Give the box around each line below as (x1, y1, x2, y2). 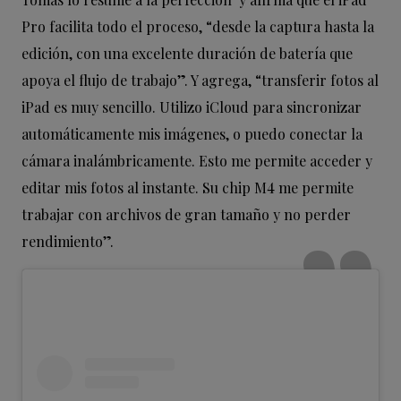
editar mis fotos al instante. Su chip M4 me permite (21, 178, 354, 198)
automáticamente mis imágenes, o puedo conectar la (21, 124, 363, 144)
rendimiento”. (21, 232, 114, 252)
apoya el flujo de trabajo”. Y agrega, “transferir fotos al (21, 71, 379, 90)
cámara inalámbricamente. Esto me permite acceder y (21, 151, 372, 171)
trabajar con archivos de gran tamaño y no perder (21, 205, 351, 225)
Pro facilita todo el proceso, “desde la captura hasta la (21, 17, 374, 37)
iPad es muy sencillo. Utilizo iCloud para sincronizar (21, 98, 362, 117)
